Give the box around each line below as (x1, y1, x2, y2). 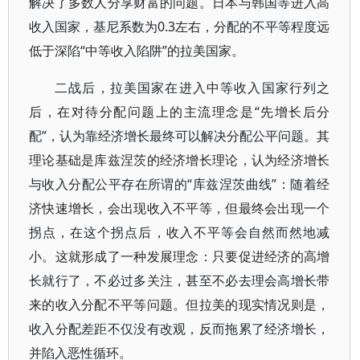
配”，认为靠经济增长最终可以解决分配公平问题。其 (29, 127, 330, 145)
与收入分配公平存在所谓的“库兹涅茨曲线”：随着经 (29, 175, 330, 193)
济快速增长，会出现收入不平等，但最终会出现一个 (29, 199, 330, 217)
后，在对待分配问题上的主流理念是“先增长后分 (29, 103, 330, 121)
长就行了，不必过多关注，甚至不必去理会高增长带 (29, 272, 330, 289)
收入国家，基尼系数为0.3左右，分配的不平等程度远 (29, 18, 330, 35)
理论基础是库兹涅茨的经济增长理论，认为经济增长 (29, 151, 330, 169)
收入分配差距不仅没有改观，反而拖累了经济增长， (29, 320, 330, 337)
